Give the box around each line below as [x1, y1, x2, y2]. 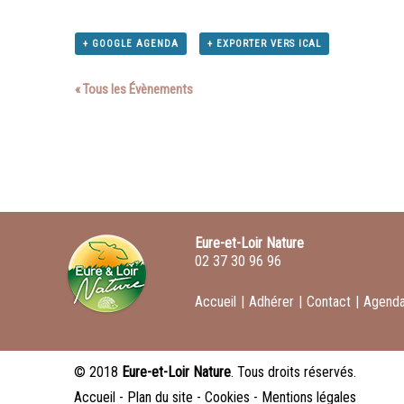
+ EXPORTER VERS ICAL [207, 37, 321, 50]
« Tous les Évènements [75, 80, 194, 97]
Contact [307, 292, 351, 310]
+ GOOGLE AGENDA [83, 37, 179, 50]
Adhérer [249, 292, 294, 310]
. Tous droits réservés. [231, 363, 356, 381]
